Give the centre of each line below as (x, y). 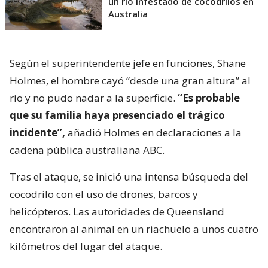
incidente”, (37, 132)
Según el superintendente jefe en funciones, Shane (128, 63)
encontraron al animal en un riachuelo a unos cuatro (134, 229)
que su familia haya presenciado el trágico (117, 115)
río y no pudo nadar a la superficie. (94, 98)
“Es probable (209, 98)
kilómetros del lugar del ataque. (86, 246)
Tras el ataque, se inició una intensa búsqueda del (129, 176)
